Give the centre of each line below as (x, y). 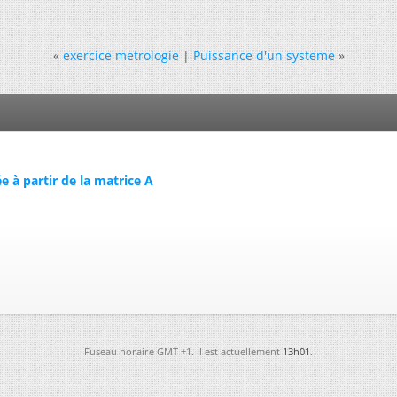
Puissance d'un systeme (264, 55)
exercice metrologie (121, 55)
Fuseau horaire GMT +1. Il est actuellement (183, 351)
